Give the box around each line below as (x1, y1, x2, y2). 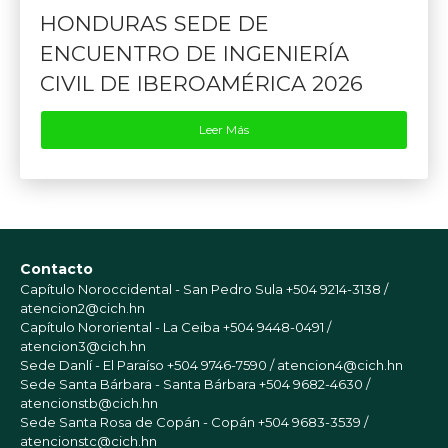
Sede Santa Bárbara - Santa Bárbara (20, 375, 259, 392)
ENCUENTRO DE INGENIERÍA (40, 40, 349, 66)
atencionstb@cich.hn (20, 394, 158, 411)
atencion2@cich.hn (20, 299, 145, 316)
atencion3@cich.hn (20, 337, 146, 354)
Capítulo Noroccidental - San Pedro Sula (20, 280, 286, 297)
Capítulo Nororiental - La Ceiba (20, 318, 223, 335)
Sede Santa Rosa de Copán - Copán (20, 413, 258, 430)
